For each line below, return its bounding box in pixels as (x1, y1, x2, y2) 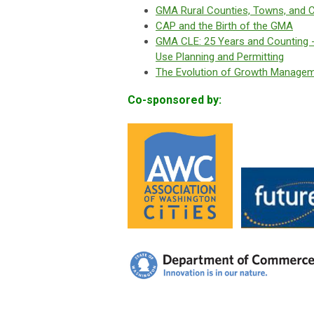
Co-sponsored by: (128, 93, 221, 107)
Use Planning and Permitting (156, 50, 284, 64)
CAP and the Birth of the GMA (156, 20, 293, 33)
